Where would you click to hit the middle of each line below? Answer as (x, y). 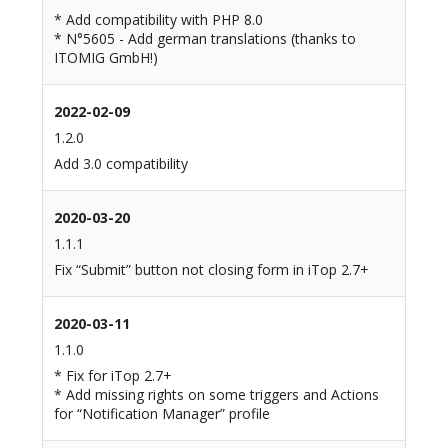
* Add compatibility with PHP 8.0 (158, 20)
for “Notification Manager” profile (161, 414)
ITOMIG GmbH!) (105, 58)
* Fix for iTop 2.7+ (112, 376)
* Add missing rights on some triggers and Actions (216, 395)
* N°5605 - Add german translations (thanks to (204, 39)
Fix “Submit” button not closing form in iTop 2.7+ (211, 270)
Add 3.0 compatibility (120, 164)
